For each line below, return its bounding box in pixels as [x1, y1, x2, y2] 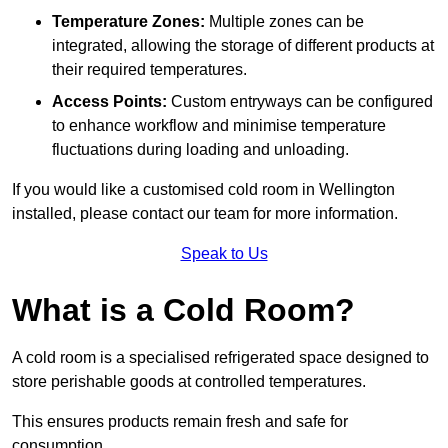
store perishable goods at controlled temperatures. [12, 373, 366, 391]
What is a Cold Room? [12, 292, 355, 329]
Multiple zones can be [205, 13, 364, 31]
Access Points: [52, 93, 167, 111]
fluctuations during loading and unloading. [52, 141, 349, 159]
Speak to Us [180, 245, 268, 263]
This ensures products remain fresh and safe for [12, 413, 348, 431]
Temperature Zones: [52, 13, 205, 31]
